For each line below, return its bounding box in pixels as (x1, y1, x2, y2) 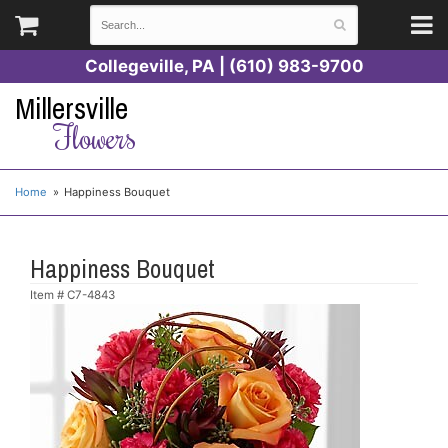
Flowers (53, 115, 136, 157)
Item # (30, 287, 67, 302)
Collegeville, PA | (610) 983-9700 (84, 56, 364, 76)
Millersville (15, 89, 128, 128)
